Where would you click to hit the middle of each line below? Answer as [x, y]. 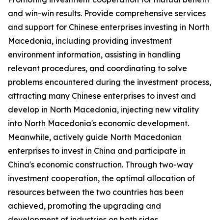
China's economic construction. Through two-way [100, 165]
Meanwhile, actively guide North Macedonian [95, 137]
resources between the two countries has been [96, 192]
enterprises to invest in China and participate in [97, 151]
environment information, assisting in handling [94, 55]
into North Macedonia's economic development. [98, 123]
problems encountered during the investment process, [110, 82]
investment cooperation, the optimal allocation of [101, 178]
